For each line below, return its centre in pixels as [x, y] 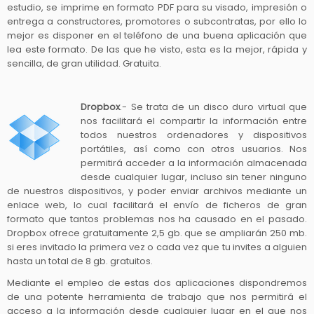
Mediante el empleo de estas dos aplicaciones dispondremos [157, 282]
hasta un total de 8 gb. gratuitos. [80, 261]
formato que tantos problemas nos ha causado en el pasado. [157, 219]
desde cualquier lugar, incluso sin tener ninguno [194, 177]
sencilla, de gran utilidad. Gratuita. [84, 63]
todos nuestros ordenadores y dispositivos [194, 135]
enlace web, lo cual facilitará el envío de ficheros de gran [157, 205]
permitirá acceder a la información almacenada [194, 163]
